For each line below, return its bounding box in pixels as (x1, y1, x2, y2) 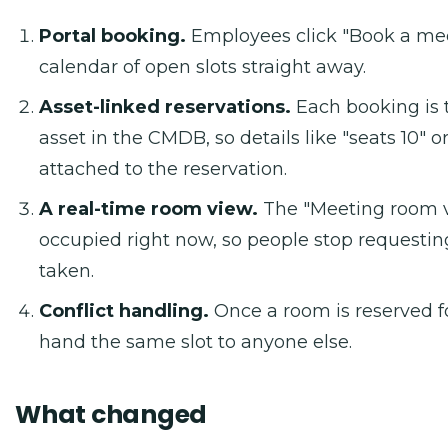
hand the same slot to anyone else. (39, 331, 352, 353)
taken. (39, 260, 94, 282)
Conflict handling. (39, 300, 209, 322)
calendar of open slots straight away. (39, 56, 366, 78)
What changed (15, 397, 207, 432)
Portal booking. (39, 25, 186, 47)
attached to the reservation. (39, 158, 287, 180)
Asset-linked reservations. (39, 96, 291, 118)
